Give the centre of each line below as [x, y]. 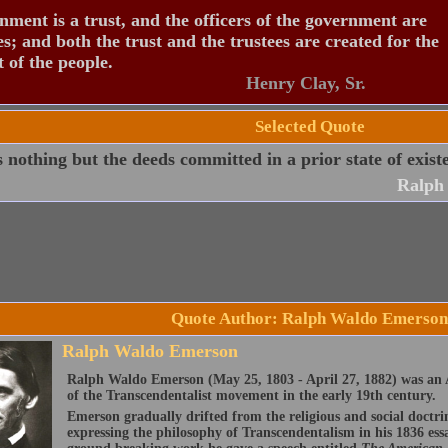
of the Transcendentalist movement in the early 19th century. [251, 395]
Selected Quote [309, 126]
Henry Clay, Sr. [305, 83]
